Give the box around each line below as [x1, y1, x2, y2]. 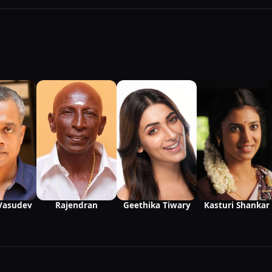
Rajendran [55, 200, 98, 211]
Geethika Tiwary [123, 200, 191, 211]
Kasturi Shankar [204, 200, 270, 211]
